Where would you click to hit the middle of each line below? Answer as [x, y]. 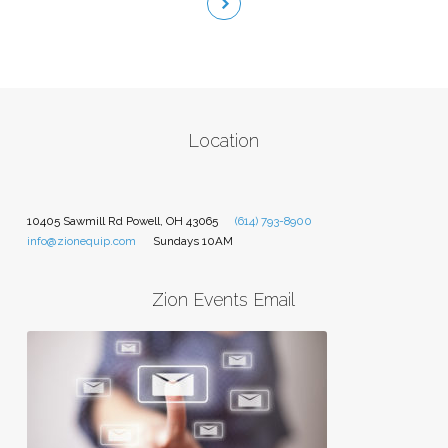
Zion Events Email [224, 299]
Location [224, 141]
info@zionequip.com [81, 240]
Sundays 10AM [193, 240]
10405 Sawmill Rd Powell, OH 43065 [122, 220]
